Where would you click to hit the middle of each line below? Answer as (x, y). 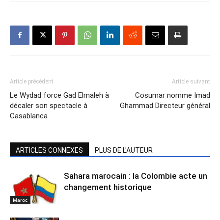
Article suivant (191, 81)
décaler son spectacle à (49, 105)
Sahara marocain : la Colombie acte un (136, 176)
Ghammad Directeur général (165, 105)
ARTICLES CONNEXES (49, 150)
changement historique (108, 187)
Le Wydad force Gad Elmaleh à (59, 95)
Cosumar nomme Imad (173, 95)
